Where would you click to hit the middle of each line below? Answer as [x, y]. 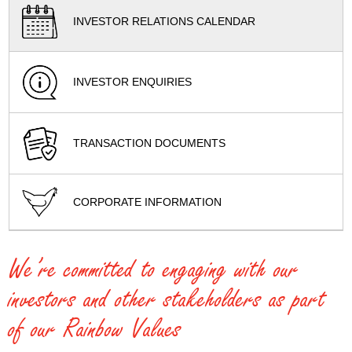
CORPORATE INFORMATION [148, 202]
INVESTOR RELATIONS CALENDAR [165, 22]
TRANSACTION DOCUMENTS [150, 143]
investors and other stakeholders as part [167, 299]
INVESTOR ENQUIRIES [133, 82]
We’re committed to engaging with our [154, 269]
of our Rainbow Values [95, 329]
